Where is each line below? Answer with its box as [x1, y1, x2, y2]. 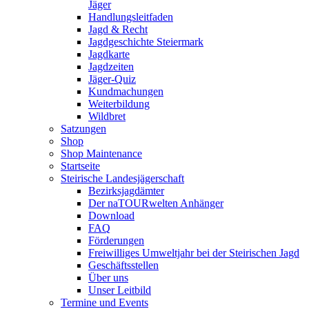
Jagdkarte [88, 48, 130, 60]
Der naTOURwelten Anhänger [88, 197, 223, 209]
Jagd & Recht [88, 23, 148, 35]
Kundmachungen [88, 85, 163, 97]
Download [88, 209, 134, 221]
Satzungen [61, 122, 106, 134]
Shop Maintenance [61, 147, 142, 159]
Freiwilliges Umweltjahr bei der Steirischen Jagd [88, 246, 299, 259]
